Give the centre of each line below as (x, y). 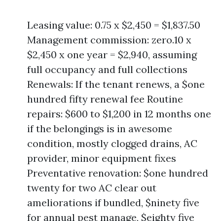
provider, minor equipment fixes (102, 158)
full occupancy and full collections (107, 69)
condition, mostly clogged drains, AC (112, 143)
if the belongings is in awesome (100, 129)
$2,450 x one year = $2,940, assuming (112, 55)
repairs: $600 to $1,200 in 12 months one (119, 114)
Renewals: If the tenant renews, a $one (116, 84)
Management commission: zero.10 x (109, 40)
